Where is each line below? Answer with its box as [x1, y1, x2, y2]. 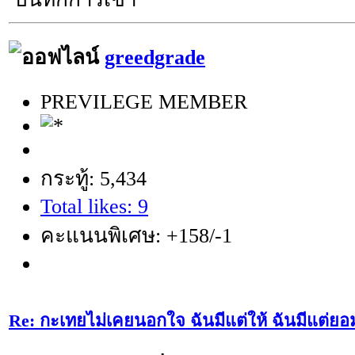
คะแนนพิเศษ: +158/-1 [40, 224, 232, 248]
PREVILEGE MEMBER [40, 90, 247, 114]
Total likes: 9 [40, 195, 148, 219]
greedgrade [105, 46, 205, 70]
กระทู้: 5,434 [40, 167, 147, 191]
